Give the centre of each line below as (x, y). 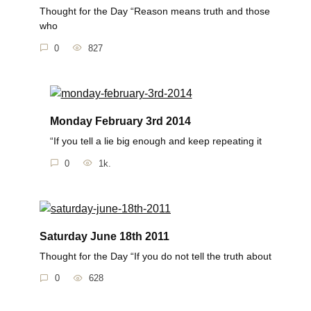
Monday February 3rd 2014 (120, 121)
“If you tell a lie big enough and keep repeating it (155, 141)
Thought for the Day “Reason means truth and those (154, 11)
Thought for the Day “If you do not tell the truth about (155, 256)
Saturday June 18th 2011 (104, 236)
